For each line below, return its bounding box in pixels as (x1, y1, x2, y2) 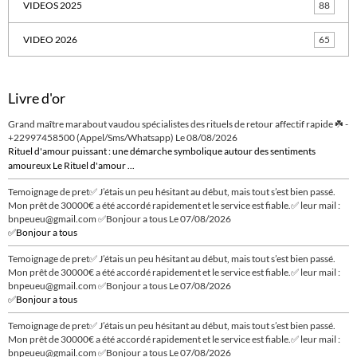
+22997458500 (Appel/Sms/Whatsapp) (8, 131, 174, 144)
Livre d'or (8, 90, 65, 108)
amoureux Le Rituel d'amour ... (8, 159, 135, 172)
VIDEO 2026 (22, 33, 77, 45)
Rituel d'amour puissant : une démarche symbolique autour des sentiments (8, 145, 316, 158)
